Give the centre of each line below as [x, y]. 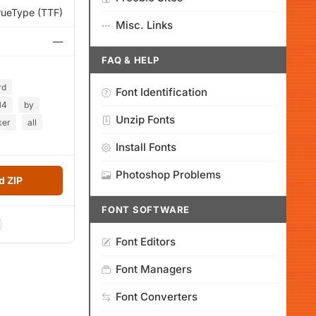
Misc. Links [144, 25]
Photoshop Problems [168, 175]
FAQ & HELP [130, 60]
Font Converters [157, 297]
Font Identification [162, 92]
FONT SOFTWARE [146, 209]
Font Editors [146, 242]
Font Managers [154, 269]
